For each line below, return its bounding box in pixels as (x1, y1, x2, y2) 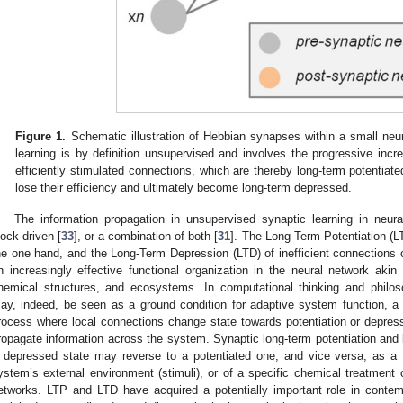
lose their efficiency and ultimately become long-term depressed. (15, 180, 353, 194)
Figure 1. (15, 129, 67, 143)
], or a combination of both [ (74, 228, 219, 243)
